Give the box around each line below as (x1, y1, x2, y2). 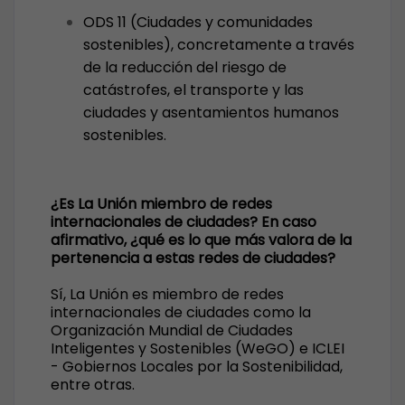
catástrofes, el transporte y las (83, 80, 304, 100)
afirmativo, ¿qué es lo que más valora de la (51, 230, 352, 250)
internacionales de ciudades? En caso (51, 212, 316, 232)
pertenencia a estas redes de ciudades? (51, 248, 335, 268)
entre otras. (51, 374, 135, 395)
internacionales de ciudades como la (51, 302, 311, 323)
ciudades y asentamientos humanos (83, 102, 339, 123)
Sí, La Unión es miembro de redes (51, 284, 284, 305)
